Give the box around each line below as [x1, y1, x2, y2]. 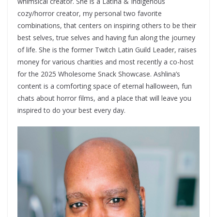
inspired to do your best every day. [17, 106, 125, 115]
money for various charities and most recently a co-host [17, 57, 194, 66]
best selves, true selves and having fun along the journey [17, 33, 195, 42]
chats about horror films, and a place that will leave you [17, 93, 191, 103]
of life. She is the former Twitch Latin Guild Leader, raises [17, 45, 197, 54]
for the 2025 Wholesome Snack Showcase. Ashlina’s [17, 69, 180, 78]
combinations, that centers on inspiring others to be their [17, 21, 196, 30]
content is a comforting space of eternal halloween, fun [17, 81, 192, 91]
